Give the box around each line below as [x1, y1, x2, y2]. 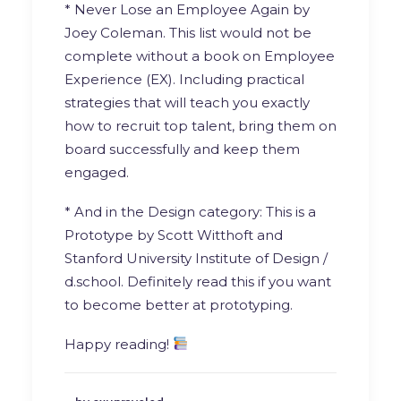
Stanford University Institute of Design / [64, 249, 328, 267]
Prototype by [64, 226, 158, 243]
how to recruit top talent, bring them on [64, 116, 337, 134]
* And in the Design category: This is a [64, 202, 316, 220]
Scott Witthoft [158, 226, 253, 243]
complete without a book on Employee [64, 47, 335, 64]
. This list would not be [163, 23, 311, 41]
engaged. [64, 163, 129, 181]
